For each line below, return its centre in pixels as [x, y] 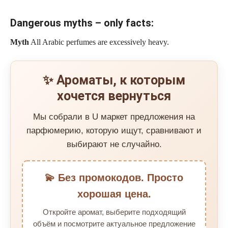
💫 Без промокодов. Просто [114, 178]
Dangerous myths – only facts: [82, 23]
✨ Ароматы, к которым [114, 80]
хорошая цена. [114, 194]
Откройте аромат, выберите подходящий [114, 212]
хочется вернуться [114, 96]
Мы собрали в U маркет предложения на [114, 117]
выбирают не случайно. [114, 145]
